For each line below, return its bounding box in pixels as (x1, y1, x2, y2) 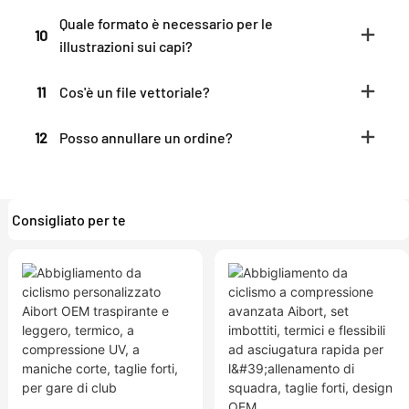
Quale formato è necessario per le (59, 15, 273, 33)
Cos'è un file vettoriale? (59, 83, 210, 101)
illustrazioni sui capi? (59, 37, 193, 56)
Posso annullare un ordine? (59, 129, 233, 147)
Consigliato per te (12, 210, 127, 228)
